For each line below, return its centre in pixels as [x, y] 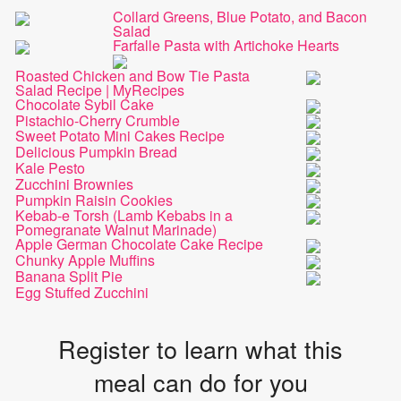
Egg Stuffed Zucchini [82, 292]
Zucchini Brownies [75, 183]
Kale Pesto [51, 167]
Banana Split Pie [69, 276]
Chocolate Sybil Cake [85, 104]
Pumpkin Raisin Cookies [94, 200]
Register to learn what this [200, 349]
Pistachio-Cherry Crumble [98, 120]
